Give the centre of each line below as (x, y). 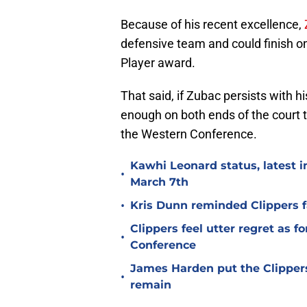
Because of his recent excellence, (212, 25)
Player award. (158, 63)
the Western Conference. (189, 134)
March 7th (159, 182)
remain (151, 285)
